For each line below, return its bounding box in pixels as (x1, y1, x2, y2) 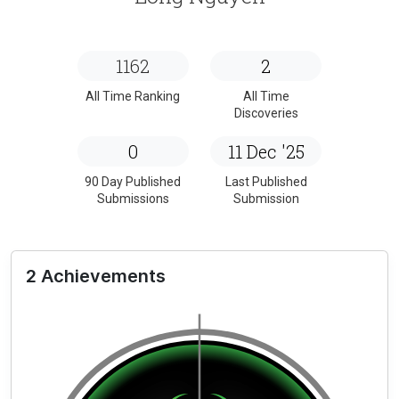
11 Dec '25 (227, 139, 305, 163)
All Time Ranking (85, 88, 181, 103)
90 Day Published (85, 174, 182, 189)
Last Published (224, 174, 307, 189)
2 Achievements (26, 265, 166, 287)
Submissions (96, 191, 169, 206)
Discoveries (233, 105, 298, 120)
